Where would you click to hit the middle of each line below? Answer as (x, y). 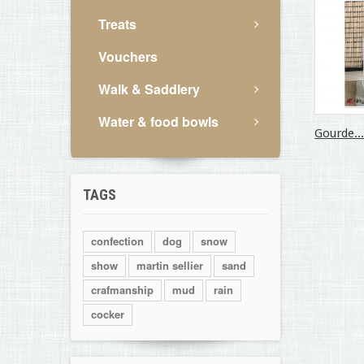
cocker (108, 314)
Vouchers (128, 56)
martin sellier (170, 265)
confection (117, 241)
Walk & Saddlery (149, 89)
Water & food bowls (158, 121)
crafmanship (122, 290)
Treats (117, 24)
